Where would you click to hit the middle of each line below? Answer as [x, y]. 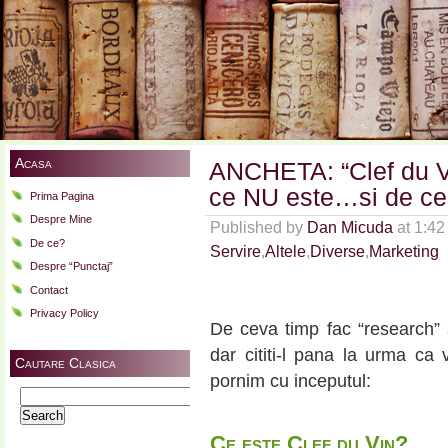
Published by [258, 227]
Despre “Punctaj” [71, 266]
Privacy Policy [64, 313]
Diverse [337, 251]
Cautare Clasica [65, 362]
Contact [49, 289]
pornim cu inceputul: [290, 381]
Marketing [404, 251]
